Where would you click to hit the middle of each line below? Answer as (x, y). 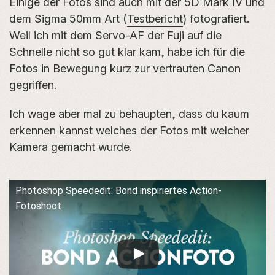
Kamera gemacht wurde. (71, 147)
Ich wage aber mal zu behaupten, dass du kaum (129, 114)
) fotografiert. (216, 19)
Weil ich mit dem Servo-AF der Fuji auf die (115, 35)
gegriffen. (33, 85)
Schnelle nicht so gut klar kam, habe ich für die (127, 52)
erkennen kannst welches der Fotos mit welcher (129, 130)
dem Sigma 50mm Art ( (68, 19)
